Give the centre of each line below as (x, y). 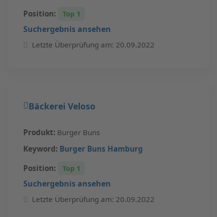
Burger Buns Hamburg (101, 161)
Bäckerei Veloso (62, 118)
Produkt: (39, 145)
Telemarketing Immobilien (109, 6)
